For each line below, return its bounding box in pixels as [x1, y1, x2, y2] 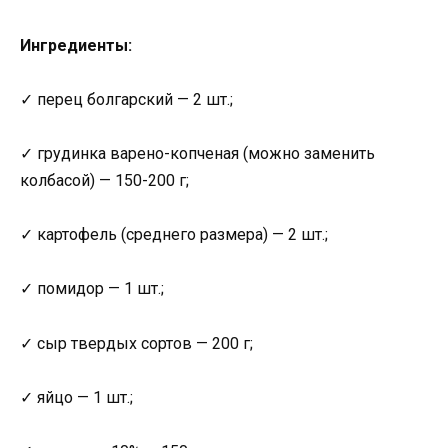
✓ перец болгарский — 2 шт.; [20, 89, 233, 109]
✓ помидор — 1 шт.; [20, 279, 164, 299]
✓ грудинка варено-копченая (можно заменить [20, 143, 375, 163]
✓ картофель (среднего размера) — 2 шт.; [20, 225, 328, 245]
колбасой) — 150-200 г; [20, 170, 189, 190]
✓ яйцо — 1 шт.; [20, 387, 133, 407]
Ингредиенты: [20, 35, 132, 55]
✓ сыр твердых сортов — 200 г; [20, 333, 253, 353]
